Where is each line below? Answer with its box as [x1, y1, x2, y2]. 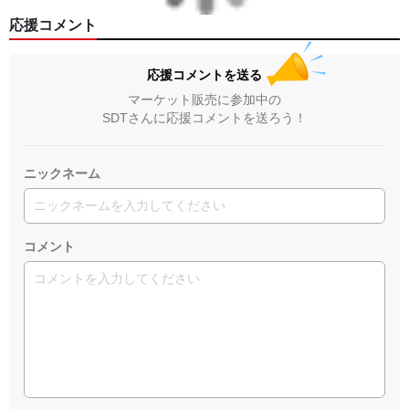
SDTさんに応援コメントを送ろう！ [102, 110, 307, 125]
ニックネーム [24, 165, 100, 181]
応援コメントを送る [160, 67, 262, 82]
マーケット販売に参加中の [128, 91, 281, 107]
